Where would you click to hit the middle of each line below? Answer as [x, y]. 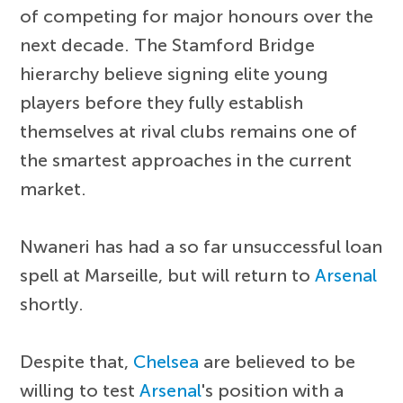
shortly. [52, 304]
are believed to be [278, 361]
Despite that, [77, 361]
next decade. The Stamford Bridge [168, 45]
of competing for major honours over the [197, 16]
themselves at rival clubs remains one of [189, 131]
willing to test [80, 390]
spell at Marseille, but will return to [168, 275]
